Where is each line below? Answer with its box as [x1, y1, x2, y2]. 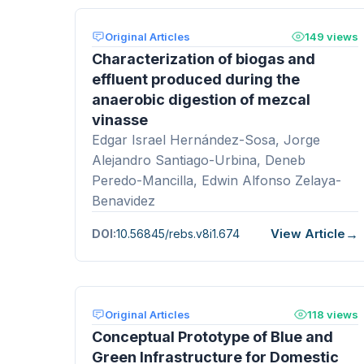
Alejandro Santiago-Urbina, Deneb [92, 151, 305, 168]
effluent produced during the [92, 70, 300, 88]
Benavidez [92, 192, 155, 209]
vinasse [92, 110, 148, 128]
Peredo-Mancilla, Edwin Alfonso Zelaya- [92, 171, 341, 188]
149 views [305, 29, 358, 43]
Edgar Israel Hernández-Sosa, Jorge [92, 131, 320, 148]
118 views [307, 307, 358, 321]
